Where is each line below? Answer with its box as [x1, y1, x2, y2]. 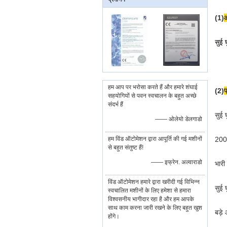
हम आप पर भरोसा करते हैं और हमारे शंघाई [108, 84, 198, 91]
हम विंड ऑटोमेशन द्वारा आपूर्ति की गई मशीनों [108, 135, 202, 142]
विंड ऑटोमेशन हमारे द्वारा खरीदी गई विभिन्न [108, 178, 200, 185]
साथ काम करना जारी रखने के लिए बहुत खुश [108, 204, 202, 211]
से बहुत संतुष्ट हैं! [108, 144, 143, 151]
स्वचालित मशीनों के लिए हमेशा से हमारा [108, 187, 191, 194]
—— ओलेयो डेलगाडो [155, 116, 202, 123]
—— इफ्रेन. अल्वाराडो [151, 159, 202, 166]
